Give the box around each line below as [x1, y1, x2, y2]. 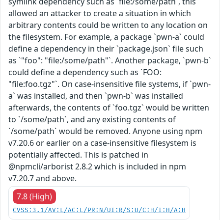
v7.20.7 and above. [8, 172, 77, 184]
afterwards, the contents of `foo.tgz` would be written [8, 102, 209, 113]
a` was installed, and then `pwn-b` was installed [8, 90, 183, 101]
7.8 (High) [17, 191, 52, 202]
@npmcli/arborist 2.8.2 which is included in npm [8, 161, 186, 172]
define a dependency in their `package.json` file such [8, 43, 203, 54]
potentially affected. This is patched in [8, 149, 148, 160]
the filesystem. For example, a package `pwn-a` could [8, 31, 204, 42]
